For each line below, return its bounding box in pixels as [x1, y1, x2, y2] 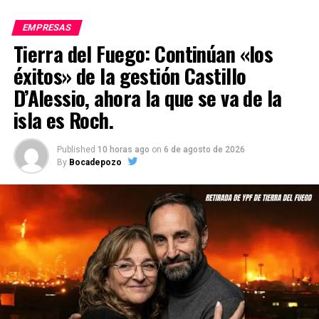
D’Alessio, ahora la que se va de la [13, 83, 282, 113]
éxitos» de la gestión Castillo [13, 61, 246, 90]
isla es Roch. [13, 105, 114, 135]
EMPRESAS [21, 22, 73, 33]
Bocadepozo [68, 157, 122, 167]
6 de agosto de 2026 [163, 145, 245, 155]
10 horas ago [97, 145, 150, 155]
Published [56, 145, 95, 155]
